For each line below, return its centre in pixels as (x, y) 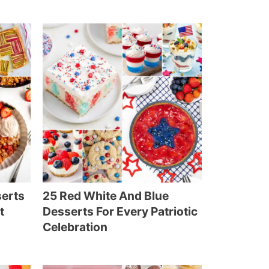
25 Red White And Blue (106, 196)
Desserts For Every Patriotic (120, 211)
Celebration (75, 227)
